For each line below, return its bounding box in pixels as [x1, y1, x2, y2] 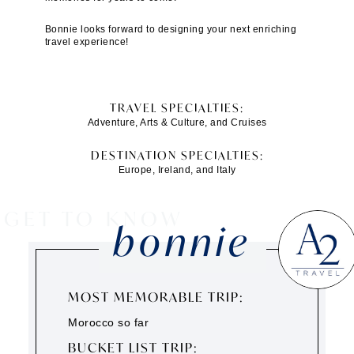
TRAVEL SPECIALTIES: [110, 100, 244, 116]
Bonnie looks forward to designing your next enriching [44, 24, 297, 36]
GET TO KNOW [4, 205, 184, 232]
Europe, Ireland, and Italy [118, 164, 236, 176]
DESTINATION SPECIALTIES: [90, 148, 264, 164]
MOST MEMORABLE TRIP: [68, 288, 245, 306]
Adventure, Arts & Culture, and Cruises [87, 117, 267, 129]
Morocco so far [68, 316, 149, 330]
